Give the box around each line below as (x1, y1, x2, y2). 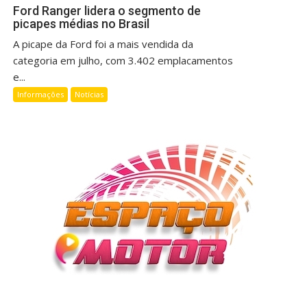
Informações (17, 88, 64, 99)
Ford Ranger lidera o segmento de (13, 3, 201, 18)
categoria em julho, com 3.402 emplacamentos (13, 53, 234, 67)
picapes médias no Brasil (13, 16, 150, 31)
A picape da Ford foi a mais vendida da (13, 36, 194, 51)
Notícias (75, 88, 104, 99)
